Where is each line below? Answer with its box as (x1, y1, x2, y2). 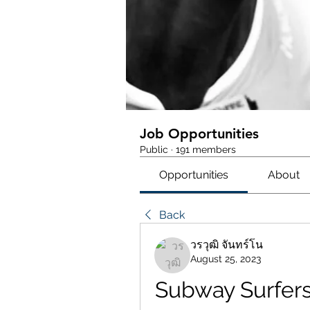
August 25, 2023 (190, 253, 261, 264)
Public (140, 144, 168, 155)
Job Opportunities (140, 125, 259, 142)
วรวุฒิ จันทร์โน (190, 238, 263, 251)
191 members (176, 144, 236, 155)
